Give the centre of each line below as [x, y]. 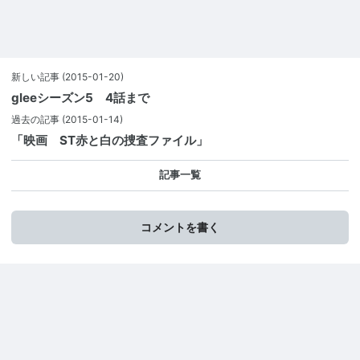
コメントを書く [180, 227]
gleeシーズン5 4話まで [80, 98]
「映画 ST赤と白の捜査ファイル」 [110, 140]
